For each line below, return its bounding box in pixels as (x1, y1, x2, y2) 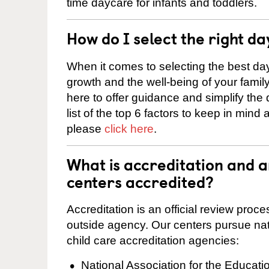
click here (104, 122, 154, 135)
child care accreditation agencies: (67, 234, 239, 247)
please (67, 122, 104, 135)
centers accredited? (67, 169, 214, 193)
